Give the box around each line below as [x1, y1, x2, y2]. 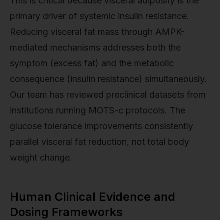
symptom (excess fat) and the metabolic [10, 57, 174, 68]
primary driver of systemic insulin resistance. [10, 10, 189, 21]
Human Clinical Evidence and [10, 189, 175, 204]
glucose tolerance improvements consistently [10, 120, 193, 131]
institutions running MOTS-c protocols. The [10, 105, 185, 115]
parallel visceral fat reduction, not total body [10, 136, 189, 147]
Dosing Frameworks [10, 204, 123, 219]
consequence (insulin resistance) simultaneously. [10, 73, 207, 84]
